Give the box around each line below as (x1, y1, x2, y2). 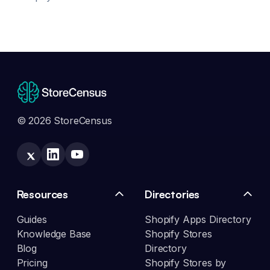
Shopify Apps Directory (145, 213, 251, 226)
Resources (16, 187, 69, 201)
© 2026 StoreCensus (16, 115, 112, 127)
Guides (16, 213, 47, 226)
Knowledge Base (16, 228, 92, 240)
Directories (145, 187, 200, 201)
